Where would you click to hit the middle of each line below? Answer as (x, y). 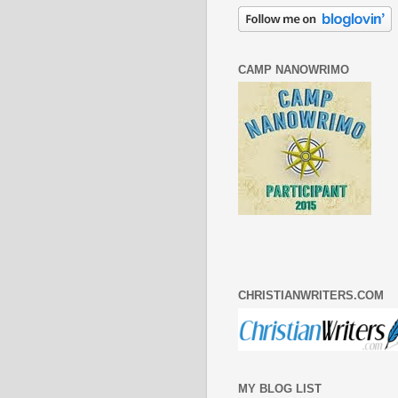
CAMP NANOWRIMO (293, 69)
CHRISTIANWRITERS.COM (310, 295)
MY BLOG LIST (279, 388)
